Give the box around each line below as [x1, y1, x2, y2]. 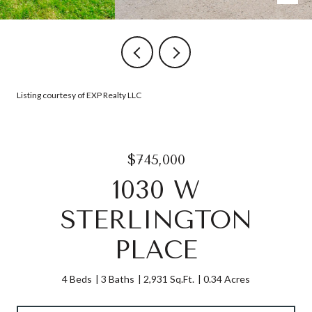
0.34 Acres [203, 273, 250, 285]
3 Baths [101, 273, 134, 285]
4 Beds [62, 273, 92, 285]
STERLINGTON [60, 205, 252, 235]
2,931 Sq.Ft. [143, 273, 194, 285]
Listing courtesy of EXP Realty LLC [17, 90, 141, 100]
